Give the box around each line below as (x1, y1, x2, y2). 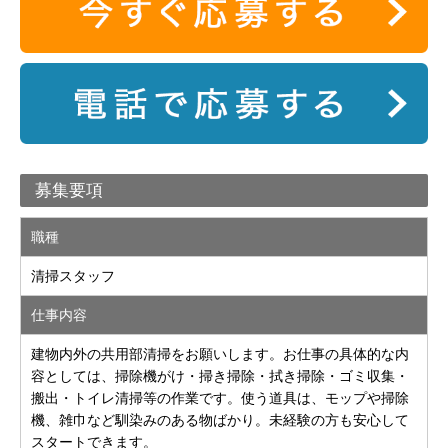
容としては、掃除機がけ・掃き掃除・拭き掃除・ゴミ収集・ (31, 368, 409, 385)
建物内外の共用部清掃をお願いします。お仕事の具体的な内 (31, 346, 409, 363)
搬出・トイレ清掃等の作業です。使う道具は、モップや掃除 (31, 390, 409, 407)
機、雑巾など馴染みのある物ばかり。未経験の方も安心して (31, 412, 409, 429)
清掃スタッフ (31, 268, 115, 285)
